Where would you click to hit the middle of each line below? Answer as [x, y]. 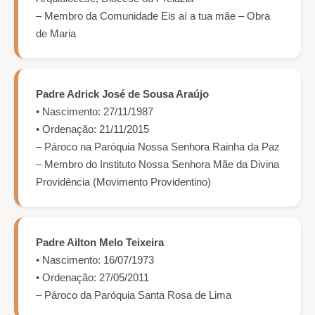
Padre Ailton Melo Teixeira [100, 243]
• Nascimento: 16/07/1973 [95, 260]
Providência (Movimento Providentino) [123, 182]
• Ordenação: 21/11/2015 [92, 129]
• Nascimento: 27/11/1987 [95, 112]
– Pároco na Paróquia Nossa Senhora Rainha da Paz [158, 147]
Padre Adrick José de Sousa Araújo [122, 94]
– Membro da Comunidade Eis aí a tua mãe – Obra [153, 16]
